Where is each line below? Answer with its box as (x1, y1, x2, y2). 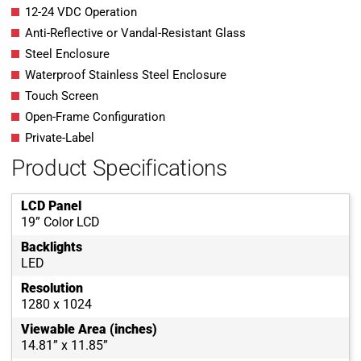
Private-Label (25, 131, 94, 146)
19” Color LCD (21, 214, 100, 230)
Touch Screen (25, 89, 98, 104)
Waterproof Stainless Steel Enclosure (25, 68, 226, 83)
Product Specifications (11, 155, 227, 182)
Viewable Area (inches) (21, 322, 157, 338)
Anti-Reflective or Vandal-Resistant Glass (25, 26, 246, 41)
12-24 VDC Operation (25, 5, 137, 20)
